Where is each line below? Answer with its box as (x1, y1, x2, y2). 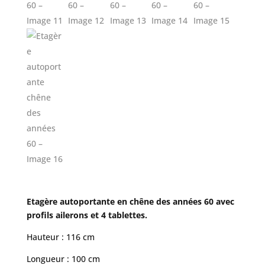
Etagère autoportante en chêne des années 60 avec (26, 196, 234, 208)
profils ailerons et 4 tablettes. (26, 209, 147, 221)
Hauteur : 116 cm (26, 231, 95, 243)
